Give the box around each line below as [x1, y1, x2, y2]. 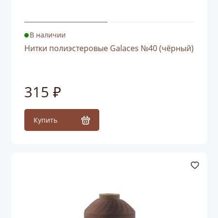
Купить [33, 115, 57, 125]
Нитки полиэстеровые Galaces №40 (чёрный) [24, 43, 194, 54]
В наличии [30, 31, 66, 40]
